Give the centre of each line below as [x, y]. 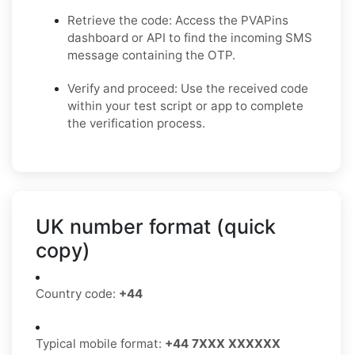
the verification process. [136, 124]
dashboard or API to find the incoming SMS [190, 38]
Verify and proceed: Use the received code [188, 89]
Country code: [77, 294]
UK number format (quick [156, 227]
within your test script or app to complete [185, 106]
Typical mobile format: [100, 344]
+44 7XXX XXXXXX [223, 344]
